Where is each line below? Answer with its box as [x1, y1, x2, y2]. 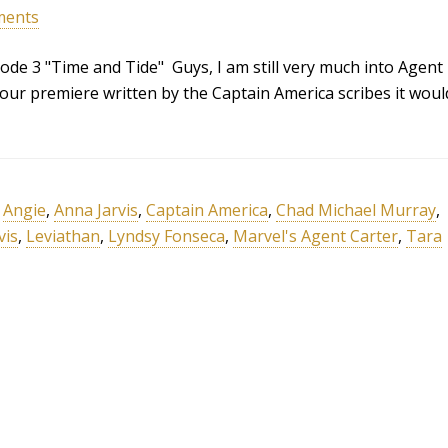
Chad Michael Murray [276, 199, 436, 221]
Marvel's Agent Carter [233, 225, 398, 247]
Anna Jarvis [54, 199, 138, 221]
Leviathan [26, 225, 100, 247]
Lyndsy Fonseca [108, 225, 225, 247]
